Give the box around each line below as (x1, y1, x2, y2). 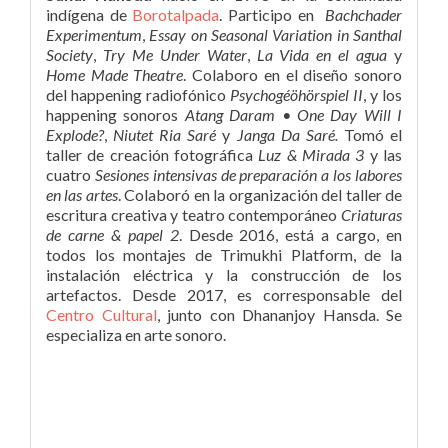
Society (46, 45, 93, 65)
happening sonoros (46, 105, 185, 125)
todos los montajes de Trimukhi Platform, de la (46, 245, 402, 265)
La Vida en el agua (256, 45, 388, 65)
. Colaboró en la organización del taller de (117, 185, 403, 205)
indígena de (46, 5, 133, 25)
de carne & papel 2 (46, 225, 179, 245)
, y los (363, 85, 402, 105)
